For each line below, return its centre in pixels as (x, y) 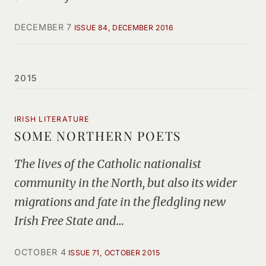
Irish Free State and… (69, 221)
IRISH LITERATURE (52, 119)
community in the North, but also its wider (126, 183)
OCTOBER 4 (40, 252)
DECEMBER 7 (43, 27)
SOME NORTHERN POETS (98, 135)
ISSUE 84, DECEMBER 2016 (124, 28)
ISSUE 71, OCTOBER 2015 (114, 253)
